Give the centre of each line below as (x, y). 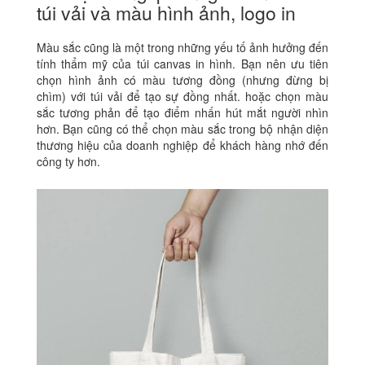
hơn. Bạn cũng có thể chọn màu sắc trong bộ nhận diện (182, 128)
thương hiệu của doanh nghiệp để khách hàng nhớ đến (182, 145)
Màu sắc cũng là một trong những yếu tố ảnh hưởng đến (182, 47)
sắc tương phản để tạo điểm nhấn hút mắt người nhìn (182, 112)
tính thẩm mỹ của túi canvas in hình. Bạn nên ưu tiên (182, 63)
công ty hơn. (68, 161)
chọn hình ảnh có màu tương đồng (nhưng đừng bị (182, 79)
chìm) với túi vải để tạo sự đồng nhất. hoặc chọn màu (182, 96)
